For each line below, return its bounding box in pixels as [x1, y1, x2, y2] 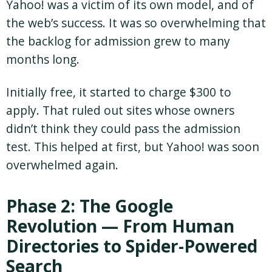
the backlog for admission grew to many [6, 33, 230, 50]
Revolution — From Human [6, 214, 234, 238]
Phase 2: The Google [6, 194, 173, 218]
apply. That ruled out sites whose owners [6, 102, 234, 119]
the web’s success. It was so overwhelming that [6, 15, 266, 32]
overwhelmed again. [6, 157, 118, 174]
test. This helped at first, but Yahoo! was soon [6, 138, 259, 155]
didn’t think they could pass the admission [6, 120, 240, 137]
